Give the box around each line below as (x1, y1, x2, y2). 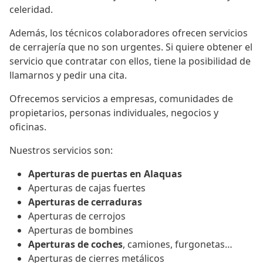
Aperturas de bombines (28, 224, 133, 237)
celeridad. (9, 3, 53, 16)
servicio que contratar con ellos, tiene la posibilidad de (9, 55, 251, 68)
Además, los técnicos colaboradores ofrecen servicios (9, 26, 248, 40)
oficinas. (9, 120, 46, 134)
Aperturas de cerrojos (28, 210, 126, 223)
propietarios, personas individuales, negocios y (9, 106, 218, 120)
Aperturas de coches (28, 238, 123, 251)
